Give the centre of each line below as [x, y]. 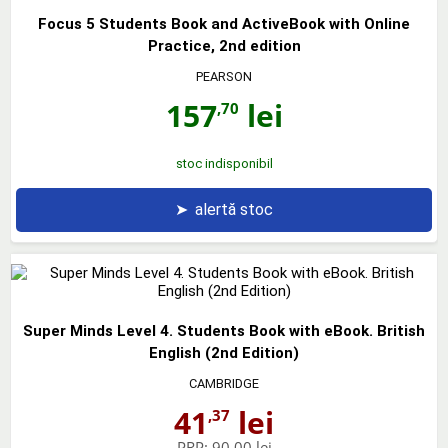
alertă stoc [234, 209]
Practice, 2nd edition [224, 45]
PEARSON [224, 76]
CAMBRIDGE [224, 383]
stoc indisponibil [224, 163]
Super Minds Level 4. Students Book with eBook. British [224, 330]
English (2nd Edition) [224, 352]
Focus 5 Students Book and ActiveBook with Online [224, 23]
